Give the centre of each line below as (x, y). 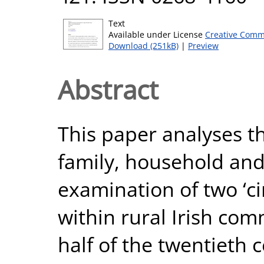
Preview (203, 46)
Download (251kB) (143, 46)
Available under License (157, 34)
